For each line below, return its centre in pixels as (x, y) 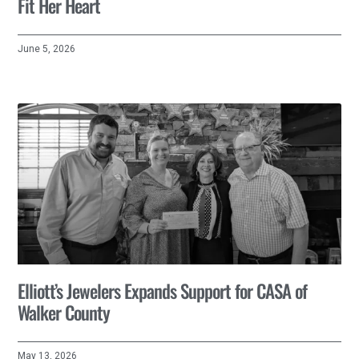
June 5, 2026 (47, 48)
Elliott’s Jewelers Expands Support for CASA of (163, 291)
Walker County (64, 313)
